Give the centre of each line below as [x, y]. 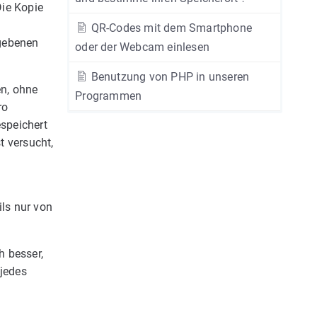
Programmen [109, 96]
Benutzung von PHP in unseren [169, 77]
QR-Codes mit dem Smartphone [170, 28]
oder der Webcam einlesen [143, 47]
